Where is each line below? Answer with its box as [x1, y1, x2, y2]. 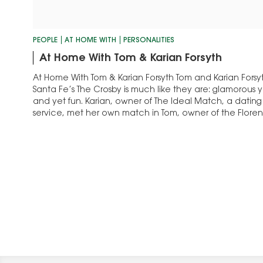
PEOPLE [33, 36, 58, 44]
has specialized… [33, 121, 106, 130]
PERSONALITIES [123, 36, 174, 44]
